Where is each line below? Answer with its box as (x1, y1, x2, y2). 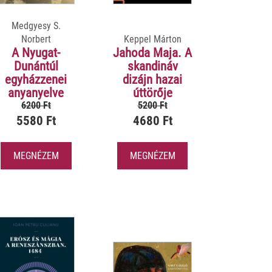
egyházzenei (5, 72, 67, 87)
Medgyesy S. (11, 19, 61, 32)
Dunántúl (13, 58, 58, 73)
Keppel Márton (123, 33, 182, 45)
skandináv (127, 58, 178, 73)
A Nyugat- (12, 45, 61, 60)
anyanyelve (8, 85, 64, 100)
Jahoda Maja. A (113, 45, 192, 60)
